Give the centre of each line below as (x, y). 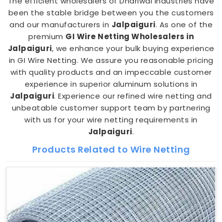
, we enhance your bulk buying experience (133, 48)
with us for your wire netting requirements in (111, 120)
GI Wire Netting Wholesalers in (130, 36)
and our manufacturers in (60, 25)
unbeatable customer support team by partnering (111, 108)
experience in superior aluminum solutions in (111, 84)
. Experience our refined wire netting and (133, 96)
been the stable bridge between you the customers (111, 13)
